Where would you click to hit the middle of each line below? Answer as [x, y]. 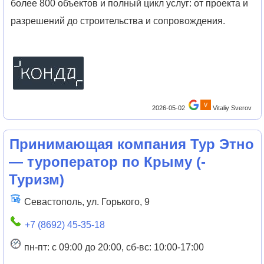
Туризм [34, 179]
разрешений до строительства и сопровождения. [118, 21]
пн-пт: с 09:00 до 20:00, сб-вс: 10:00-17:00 [114, 247]
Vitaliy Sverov [232, 108]
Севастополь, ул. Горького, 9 [87, 202]
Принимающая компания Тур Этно [131, 144]
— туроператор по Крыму [100, 161]
